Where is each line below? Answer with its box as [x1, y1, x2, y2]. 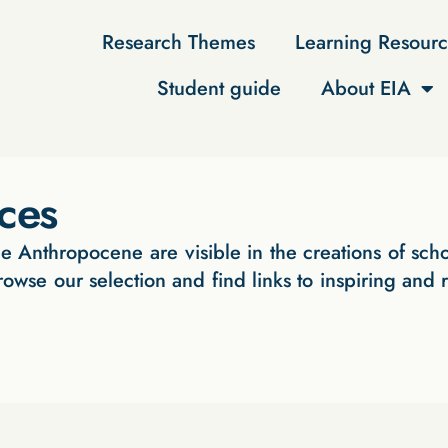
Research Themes [101, 28, 255, 57]
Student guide [157, 74, 282, 103]
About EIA [321, 74, 412, 103]
